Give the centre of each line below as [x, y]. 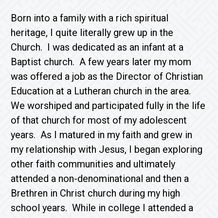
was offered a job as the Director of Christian [107, 76]
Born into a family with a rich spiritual [90, 18]
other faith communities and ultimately [93, 164]
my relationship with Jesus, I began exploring [107, 149]
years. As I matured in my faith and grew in [102, 135]
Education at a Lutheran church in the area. [102, 91]
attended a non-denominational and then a [100, 179]
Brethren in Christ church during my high [96, 193]
